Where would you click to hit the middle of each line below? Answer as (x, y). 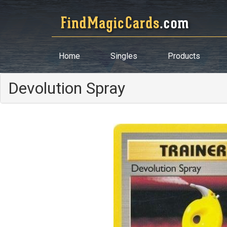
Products (184, 56)
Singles (124, 56)
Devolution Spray (67, 88)
